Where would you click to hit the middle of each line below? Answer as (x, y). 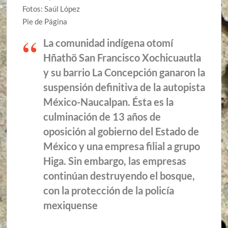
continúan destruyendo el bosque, (119, 176)
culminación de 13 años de (102, 117)
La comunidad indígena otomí (108, 43)
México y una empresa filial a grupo (122, 146)
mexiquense (71, 205)
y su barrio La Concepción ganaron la (124, 73)
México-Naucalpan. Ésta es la (109, 102)
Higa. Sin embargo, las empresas (115, 161)
